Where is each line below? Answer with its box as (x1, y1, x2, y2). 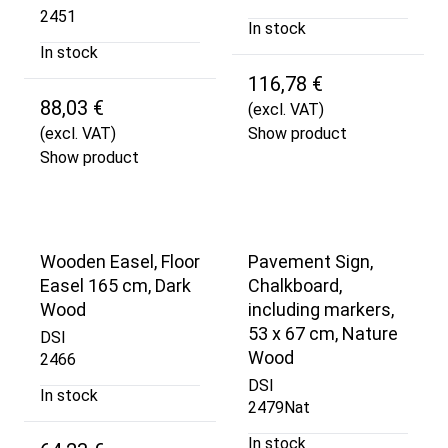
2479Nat (248, 398, 310, 418)
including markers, (248, 298, 394, 320)
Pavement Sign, (248, 250, 373, 272)
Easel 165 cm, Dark (40, 274, 191, 296)
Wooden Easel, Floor (40, 250, 200, 272)
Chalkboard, (248, 274, 342, 296)
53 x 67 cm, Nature (248, 322, 398, 344)
